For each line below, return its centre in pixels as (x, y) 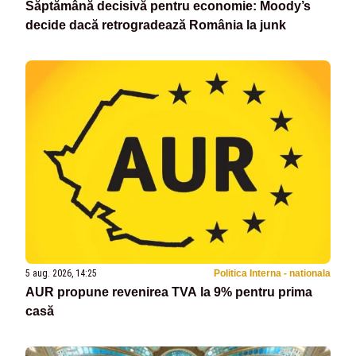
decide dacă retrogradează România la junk (156, 25)
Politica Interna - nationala (272, 273)
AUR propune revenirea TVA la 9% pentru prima (169, 292)
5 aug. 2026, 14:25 (61, 273)
